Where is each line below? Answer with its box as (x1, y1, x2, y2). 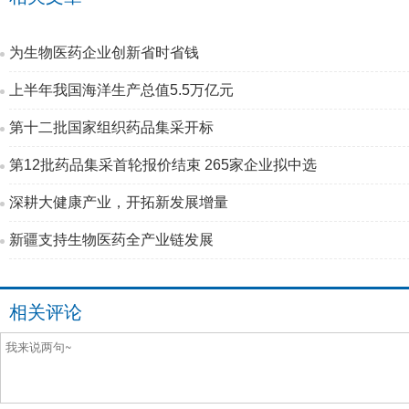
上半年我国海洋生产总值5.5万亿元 (9, 82, 234, 98)
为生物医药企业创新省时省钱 (9, 45, 199, 60)
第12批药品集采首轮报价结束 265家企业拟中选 (9, 157, 317, 173)
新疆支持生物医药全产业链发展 (9, 232, 214, 247)
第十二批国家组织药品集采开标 (9, 120, 214, 135)
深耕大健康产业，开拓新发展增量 (9, 194, 228, 210)
